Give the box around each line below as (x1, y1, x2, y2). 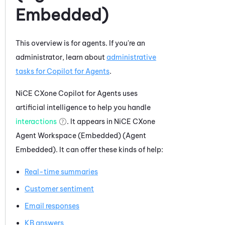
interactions (16, 117, 57, 126)
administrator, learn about (16, 52, 106, 62)
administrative (106, 52, 156, 62)
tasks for (16, 66, 47, 76)
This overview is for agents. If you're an (16, 38, 145, 48)
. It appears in (67, 117, 114, 126)
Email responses (25, 201, 79, 210)
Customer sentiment (25, 184, 94, 193)
